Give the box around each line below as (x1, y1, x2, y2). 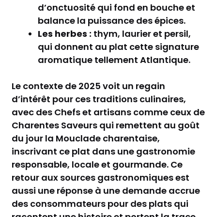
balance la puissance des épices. (38, 14, 186, 27)
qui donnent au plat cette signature (38, 40, 199, 53)
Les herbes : (38, 27, 92, 40)
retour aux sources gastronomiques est (12, 171, 189, 184)
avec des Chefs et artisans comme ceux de (12, 106, 205, 118)
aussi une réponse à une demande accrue (12, 184, 200, 197)
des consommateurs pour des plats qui (12, 197, 188, 210)
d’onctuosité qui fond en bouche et (38, 1, 195, 14)
